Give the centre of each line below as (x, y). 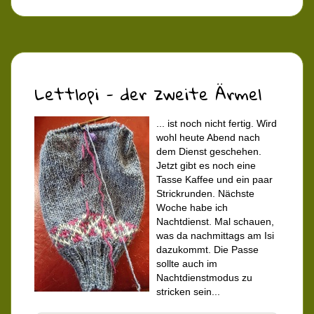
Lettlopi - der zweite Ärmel (148, 94)
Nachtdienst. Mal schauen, (215, 222)
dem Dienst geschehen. (209, 152)
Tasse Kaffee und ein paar (214, 180)
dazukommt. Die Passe (207, 250)
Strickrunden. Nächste (205, 194)
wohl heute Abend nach (208, 138)
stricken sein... (188, 292)
